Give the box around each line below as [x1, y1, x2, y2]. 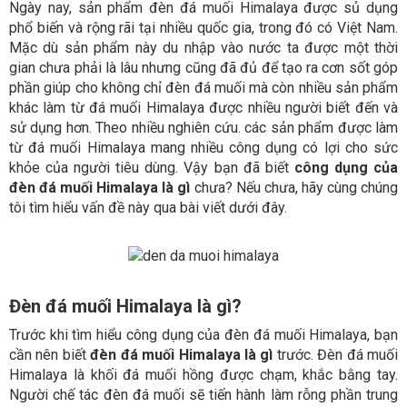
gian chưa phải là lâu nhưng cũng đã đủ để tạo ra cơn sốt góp [9, 59, 398, 77]
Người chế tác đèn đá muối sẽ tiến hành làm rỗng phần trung [9, 386, 398, 404]
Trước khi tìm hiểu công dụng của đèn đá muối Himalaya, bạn [9, 326, 398, 344]
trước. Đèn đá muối [273, 346, 399, 364]
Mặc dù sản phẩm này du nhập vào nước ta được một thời [9, 39, 398, 57]
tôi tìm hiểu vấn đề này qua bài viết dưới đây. [9, 199, 287, 217]
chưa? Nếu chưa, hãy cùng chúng [190, 179, 399, 197]
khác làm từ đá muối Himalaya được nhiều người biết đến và [9, 99, 398, 117]
